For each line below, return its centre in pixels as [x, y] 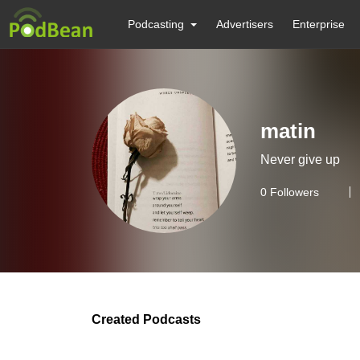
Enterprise [319, 24]
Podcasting [156, 24]
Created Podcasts [146, 319]
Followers [293, 192]
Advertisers [245, 24]
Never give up [300, 160]
